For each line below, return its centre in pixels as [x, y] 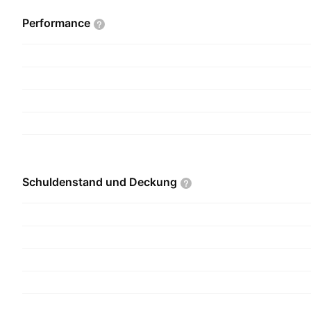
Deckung [153, 182]
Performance [56, 23]
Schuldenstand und [76, 182]
